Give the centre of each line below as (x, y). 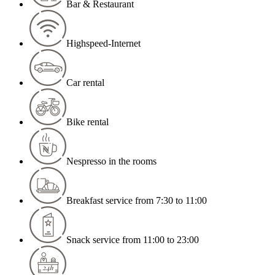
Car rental (85, 83)
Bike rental (87, 122)
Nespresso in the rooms (111, 161)
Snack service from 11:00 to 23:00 (133, 240)
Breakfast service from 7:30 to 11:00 (137, 201)
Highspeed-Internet (103, 44)
